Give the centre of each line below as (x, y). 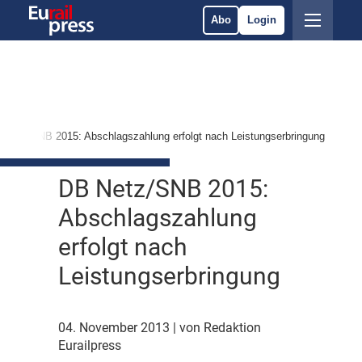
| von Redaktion (217, 328)
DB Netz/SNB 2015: (163, 189)
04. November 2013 (116, 328)
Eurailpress (90, 346)
